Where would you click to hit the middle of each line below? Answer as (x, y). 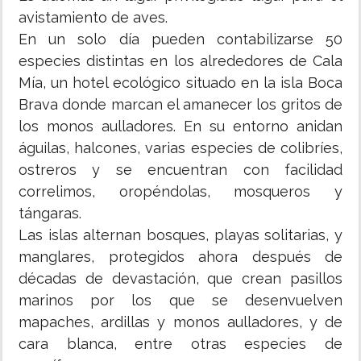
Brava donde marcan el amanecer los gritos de (180, 105)
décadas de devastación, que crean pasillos (180, 279)
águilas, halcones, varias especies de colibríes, (180, 148)
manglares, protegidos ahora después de (180, 257)
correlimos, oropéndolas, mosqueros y (180, 192)
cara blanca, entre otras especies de (180, 344)
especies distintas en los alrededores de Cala (180, 61)
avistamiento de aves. (93, 18)
